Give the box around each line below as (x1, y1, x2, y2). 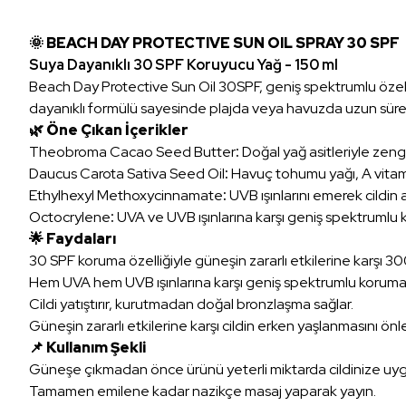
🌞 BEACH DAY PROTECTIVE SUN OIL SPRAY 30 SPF (29, 33, 400, 53)
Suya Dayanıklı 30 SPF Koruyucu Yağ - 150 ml (29, 54, 338, 74)
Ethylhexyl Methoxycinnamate (29, 185, 223, 205)
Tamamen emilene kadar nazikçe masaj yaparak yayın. (29, 381, 376, 401)
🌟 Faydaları (29, 228, 116, 248)
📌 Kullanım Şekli (29, 337, 146, 357)
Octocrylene (29, 207, 111, 227)
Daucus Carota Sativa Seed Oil (29, 163, 225, 183)
